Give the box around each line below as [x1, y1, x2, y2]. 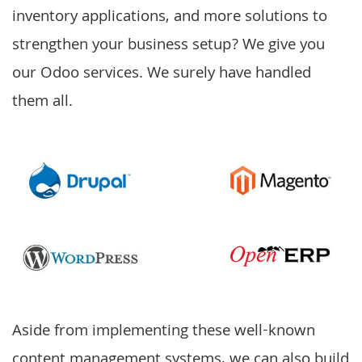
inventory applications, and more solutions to [12, 5, 327, 31]
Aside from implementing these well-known [12, 319, 315, 345]
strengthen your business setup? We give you [12, 33, 325, 59]
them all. [12, 90, 73, 116]
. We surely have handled [139, 61, 311, 87]
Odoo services [40, 61, 139, 87]
